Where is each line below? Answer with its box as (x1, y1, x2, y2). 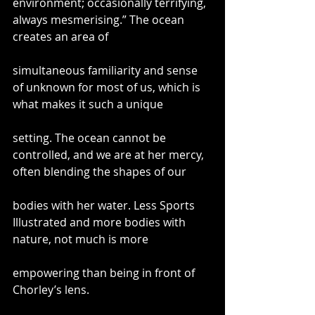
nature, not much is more (13, 231, 148, 247)
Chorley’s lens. (13, 281, 89, 297)
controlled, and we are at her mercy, (13, 146, 207, 162)
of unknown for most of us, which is (13, 79, 203, 95)
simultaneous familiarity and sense (13, 62, 200, 78)
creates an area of (13, 28, 108, 44)
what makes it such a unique (13, 96, 163, 112)
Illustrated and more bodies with (13, 214, 188, 230)
